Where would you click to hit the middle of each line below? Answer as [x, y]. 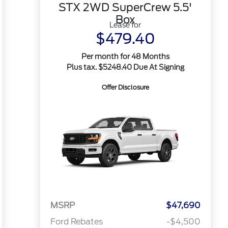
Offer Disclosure [125, 87]
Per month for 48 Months [125, 56]
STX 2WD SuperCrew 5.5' [125, 7]
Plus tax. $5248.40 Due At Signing [125, 67]
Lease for [125, 25]
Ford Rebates [76, 222]
